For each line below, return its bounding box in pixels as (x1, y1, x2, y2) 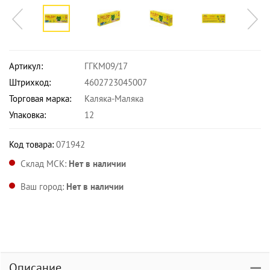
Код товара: (9, 139, 54, 150)
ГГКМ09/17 (84, 60, 128, 72)
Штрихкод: (9, 77, 51, 88)
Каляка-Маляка (84, 93, 143, 104)
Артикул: (9, 60, 43, 72)
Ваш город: (20, 181, 66, 192)
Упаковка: (9, 109, 46, 121)
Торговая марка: (9, 93, 71, 104)
